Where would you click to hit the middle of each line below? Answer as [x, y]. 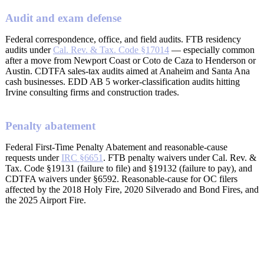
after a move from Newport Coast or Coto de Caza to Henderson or [131, 60]
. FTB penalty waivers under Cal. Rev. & [180, 157]
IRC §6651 [82, 157]
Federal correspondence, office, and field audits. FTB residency [123, 39]
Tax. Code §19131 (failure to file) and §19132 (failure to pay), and [129, 168]
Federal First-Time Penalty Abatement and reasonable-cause [116, 147]
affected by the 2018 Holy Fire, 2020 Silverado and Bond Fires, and [132, 189]
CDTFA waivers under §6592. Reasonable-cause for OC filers [121, 179]
